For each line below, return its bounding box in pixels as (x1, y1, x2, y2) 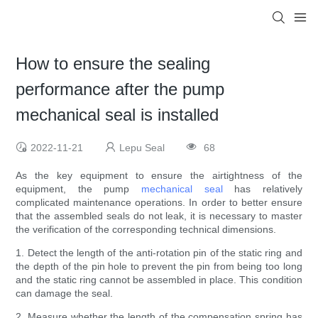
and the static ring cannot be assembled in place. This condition (16, 274, 302, 286)
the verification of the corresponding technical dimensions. (16, 224, 277, 236)
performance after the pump (16, 79, 225, 99)
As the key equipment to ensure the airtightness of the (16, 170, 302, 182)
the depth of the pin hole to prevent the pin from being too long (16, 261, 302, 273)
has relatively (222, 183, 302, 195)
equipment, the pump (16, 183, 141, 195)
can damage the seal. (16, 287, 114, 300)
